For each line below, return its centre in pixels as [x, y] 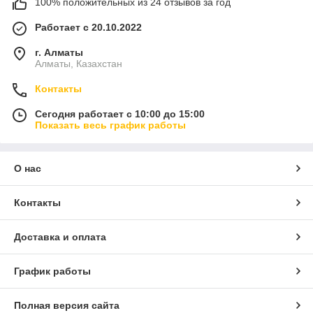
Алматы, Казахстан [79, 64]
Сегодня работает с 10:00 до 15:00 [120, 114]
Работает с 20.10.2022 [88, 28]
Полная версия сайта [67, 306]
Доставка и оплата [60, 237]
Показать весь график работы [110, 125]
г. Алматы [59, 53]
